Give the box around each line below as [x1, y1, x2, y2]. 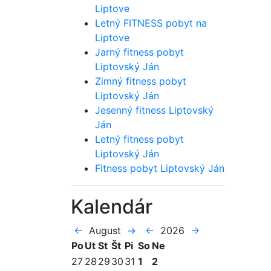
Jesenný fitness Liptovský [95, 104, 214, 116]
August [86, 224, 124, 237]
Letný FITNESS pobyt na [95, 17, 207, 29]
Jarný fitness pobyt [95, 46, 184, 58]
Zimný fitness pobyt [95, 75, 186, 87]
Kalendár [71, 195, 152, 218]
